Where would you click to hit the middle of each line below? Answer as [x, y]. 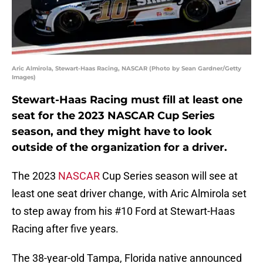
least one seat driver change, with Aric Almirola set [129, 194]
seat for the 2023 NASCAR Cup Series [113, 116]
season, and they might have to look [112, 132]
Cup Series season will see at [169, 176]
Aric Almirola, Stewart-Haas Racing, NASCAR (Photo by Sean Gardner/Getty [127, 69]
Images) [24, 77]
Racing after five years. [65, 229]
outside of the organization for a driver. [119, 148]
